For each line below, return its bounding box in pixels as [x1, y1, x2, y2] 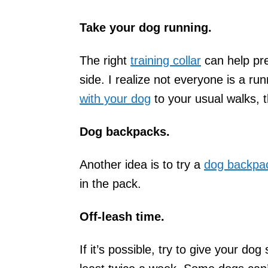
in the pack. [80, 176, 141, 190]
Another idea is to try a [80, 157, 204, 171]
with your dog [80, 92, 151, 105]
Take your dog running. [80, 20, 212, 34]
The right [80, 53, 130, 67]
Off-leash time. [80, 209, 165, 223]
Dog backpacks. [80, 124, 170, 138]
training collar [130, 53, 201, 67]
